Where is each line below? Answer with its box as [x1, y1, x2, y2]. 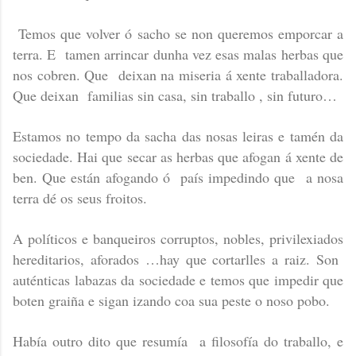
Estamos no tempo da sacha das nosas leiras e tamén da [13, 126, 343, 145]
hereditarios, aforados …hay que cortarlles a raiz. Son [13, 249, 343, 269]
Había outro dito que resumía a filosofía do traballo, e [13, 331, 343, 350]
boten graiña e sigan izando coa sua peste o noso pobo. [13, 290, 330, 310]
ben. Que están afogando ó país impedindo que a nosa [13, 167, 343, 187]
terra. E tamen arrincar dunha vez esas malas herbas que [13, 44, 343, 64]
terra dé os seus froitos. [13, 188, 147, 207]
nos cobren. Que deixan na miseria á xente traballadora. [13, 64, 343, 84]
